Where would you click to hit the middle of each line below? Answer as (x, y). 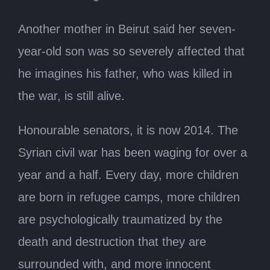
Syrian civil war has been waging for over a (133, 153)
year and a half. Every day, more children (128, 175)
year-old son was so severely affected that (131, 52)
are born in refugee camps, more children (129, 197)
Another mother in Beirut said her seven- (127, 29)
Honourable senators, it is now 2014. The (128, 130)
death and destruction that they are (112, 242)
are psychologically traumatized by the (120, 220)
